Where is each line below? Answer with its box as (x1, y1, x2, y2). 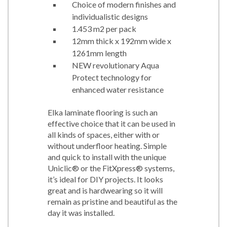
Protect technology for (72, 72, 152, 82)
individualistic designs (72, 11, 148, 21)
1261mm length (72, 48, 127, 58)
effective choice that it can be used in (48, 118, 175, 128)
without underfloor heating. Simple (48, 140, 167, 150)
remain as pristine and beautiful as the (48, 196, 177, 206)
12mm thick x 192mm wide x (72, 35, 171, 46)
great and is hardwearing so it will (48, 185, 163, 195)
